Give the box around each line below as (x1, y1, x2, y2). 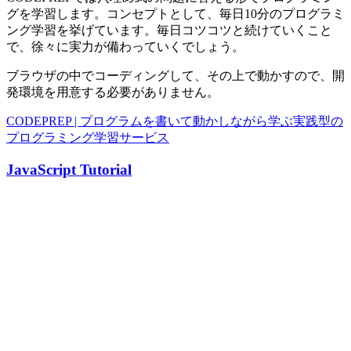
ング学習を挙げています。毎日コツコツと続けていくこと (6, 24, 332, 38)
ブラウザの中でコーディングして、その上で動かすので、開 (6, 69, 345, 83)
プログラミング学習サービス (6, 131, 169, 145)
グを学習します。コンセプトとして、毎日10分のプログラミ (6, 7, 345, 21)
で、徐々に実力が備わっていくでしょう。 (6, 40, 244, 54)
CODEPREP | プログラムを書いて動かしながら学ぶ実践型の (6, 114, 343, 128)
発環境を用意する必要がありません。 (6, 85, 219, 100)
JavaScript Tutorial (6, 161, 132, 178)
